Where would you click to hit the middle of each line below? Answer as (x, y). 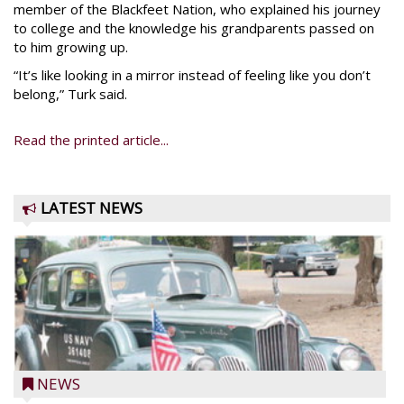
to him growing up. (71, 47)
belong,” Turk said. (70, 94)
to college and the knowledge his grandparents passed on (194, 28)
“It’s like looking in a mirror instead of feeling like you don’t (192, 75)
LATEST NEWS (92, 208)
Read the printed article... (91, 140)
